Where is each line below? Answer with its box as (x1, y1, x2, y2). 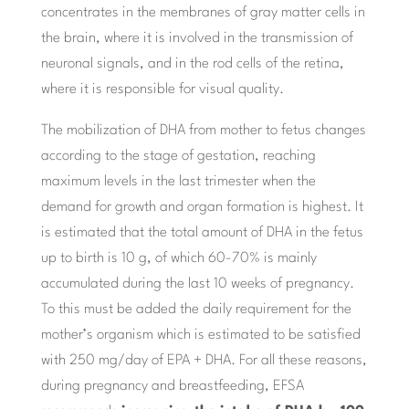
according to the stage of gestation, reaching (40, 149, 316, 164)
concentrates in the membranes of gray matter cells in (40, 5, 365, 21)
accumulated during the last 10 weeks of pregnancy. (40, 277, 354, 292)
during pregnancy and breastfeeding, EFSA (40, 379, 304, 394)
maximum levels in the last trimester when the (40, 174, 316, 190)
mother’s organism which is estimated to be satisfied (40, 328, 361, 343)
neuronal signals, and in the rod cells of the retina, (40, 57, 344, 72)
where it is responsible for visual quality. (40, 82, 284, 98)
